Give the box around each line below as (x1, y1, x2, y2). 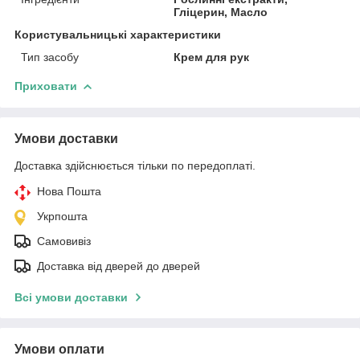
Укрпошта (37, 209, 88, 223)
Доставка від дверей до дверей (37, 259, 200, 272)
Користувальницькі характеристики (14, 27, 221, 41)
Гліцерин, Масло (174, 5, 268, 18)
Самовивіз (37, 234, 91, 247)
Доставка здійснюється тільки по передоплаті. (14, 158, 256, 172)
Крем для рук (174, 50, 250, 63)
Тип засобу (21, 50, 79, 63)
